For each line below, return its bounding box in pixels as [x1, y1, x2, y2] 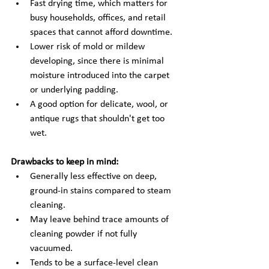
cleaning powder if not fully [30, 229, 139, 239]
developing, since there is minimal [30, 56, 166, 66]
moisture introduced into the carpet [30, 71, 172, 80]
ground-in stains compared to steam [30, 186, 174, 196]
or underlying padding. [30, 85, 118, 95]
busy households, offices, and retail [30, 13, 168, 23]
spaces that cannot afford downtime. [30, 28, 172, 37]
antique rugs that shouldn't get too [30, 114, 167, 124]
